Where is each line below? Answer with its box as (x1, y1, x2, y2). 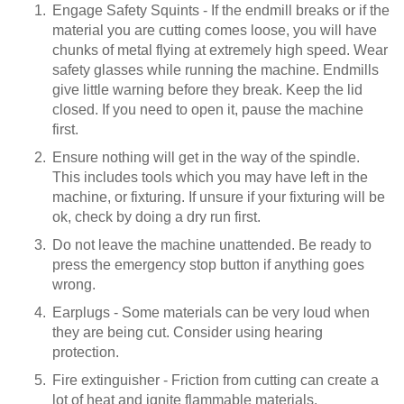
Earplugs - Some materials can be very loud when (52, 305, 370, 321)
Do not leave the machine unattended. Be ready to (52, 237, 372, 253)
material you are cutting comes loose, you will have (52, 23, 377, 39)
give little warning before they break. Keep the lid (52, 82, 363, 98)
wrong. (52, 277, 96, 293)
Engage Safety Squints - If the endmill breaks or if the (52, 3, 390, 19)
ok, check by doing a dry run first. (52, 209, 261, 225)
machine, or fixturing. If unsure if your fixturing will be (52, 189, 385, 206)
